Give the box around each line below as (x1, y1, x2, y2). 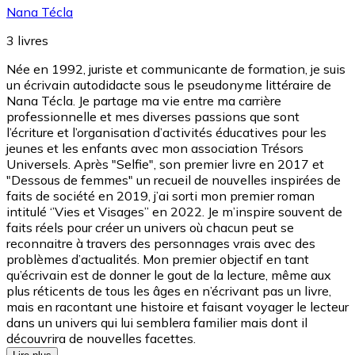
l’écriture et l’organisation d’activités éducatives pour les (6, 124, 326, 140)
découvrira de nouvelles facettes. (6, 330, 196, 346)
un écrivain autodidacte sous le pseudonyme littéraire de (6, 76, 331, 93)
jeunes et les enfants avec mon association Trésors (6, 139, 303, 156)
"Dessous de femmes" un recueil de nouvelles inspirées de (6, 171, 341, 188)
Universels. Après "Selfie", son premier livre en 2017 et (6, 155, 324, 172)
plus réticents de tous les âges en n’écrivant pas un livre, (6, 282, 331, 299)
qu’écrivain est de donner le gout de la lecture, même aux (6, 266, 331, 283)
